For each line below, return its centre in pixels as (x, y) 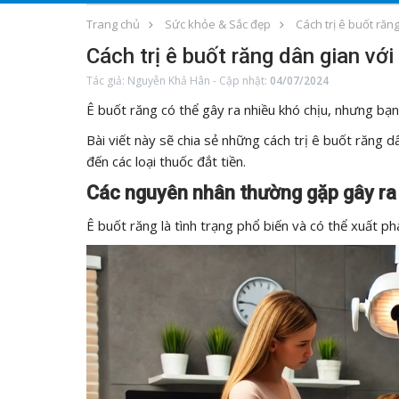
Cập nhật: (244, 81)
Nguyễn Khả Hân (169, 81)
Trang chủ (113, 24)
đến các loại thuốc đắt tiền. (166, 161)
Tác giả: (107, 81)
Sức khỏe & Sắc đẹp (218, 24)
